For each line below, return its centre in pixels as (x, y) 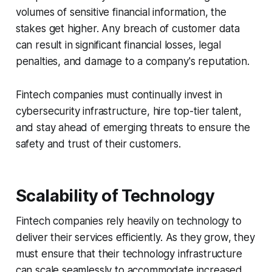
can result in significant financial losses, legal (118, 45)
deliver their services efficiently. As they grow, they (135, 238)
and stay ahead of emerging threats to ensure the (133, 128)
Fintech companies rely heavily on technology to (128, 221)
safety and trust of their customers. (98, 144)
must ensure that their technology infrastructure (129, 254)
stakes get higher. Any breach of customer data (127, 29)
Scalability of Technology (115, 196)
